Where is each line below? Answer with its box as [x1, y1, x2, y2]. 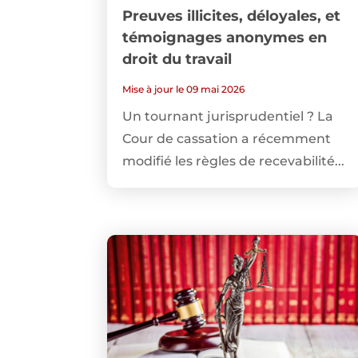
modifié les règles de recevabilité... [122, 153, 345, 169]
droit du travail [122, 50, 233, 68]
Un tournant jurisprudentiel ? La [122, 108, 334, 124]
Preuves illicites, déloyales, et [122, 6, 341, 25]
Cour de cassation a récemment [122, 130, 332, 146]
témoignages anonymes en [122, 28, 328, 46]
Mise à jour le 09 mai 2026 [122, 82, 245, 95]
